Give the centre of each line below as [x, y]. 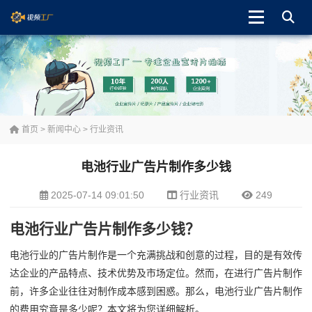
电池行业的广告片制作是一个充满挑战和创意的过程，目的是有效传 [156, 255]
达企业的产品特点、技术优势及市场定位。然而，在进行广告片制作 [156, 273]
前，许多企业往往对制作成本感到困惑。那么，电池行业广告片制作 [156, 291]
